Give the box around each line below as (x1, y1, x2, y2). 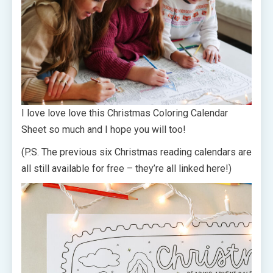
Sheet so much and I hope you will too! (21, 123, 186, 135)
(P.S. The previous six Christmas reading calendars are (21, 146, 252, 158)
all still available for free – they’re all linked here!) (21, 162, 232, 174)
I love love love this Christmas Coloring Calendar (21, 107, 228, 119)
